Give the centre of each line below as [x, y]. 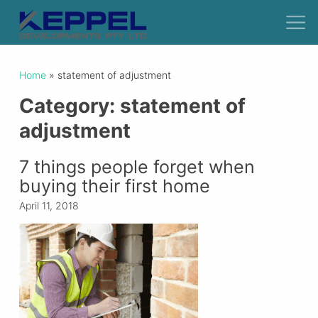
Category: [69, 105]
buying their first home [114, 186]
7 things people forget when [137, 167]
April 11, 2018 [49, 206]
